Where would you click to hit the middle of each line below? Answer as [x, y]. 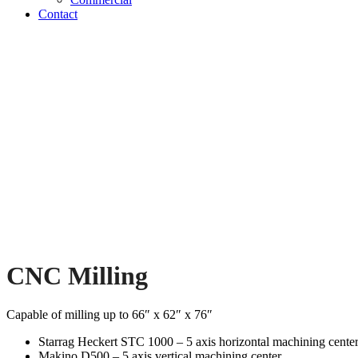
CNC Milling [77, 276]
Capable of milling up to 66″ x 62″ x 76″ [109, 315]
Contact [58, 14]
